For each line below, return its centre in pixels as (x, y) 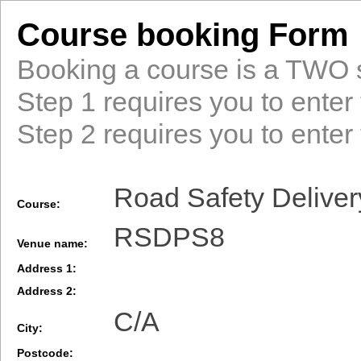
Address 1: (47, 268)
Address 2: (47, 291)
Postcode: (45, 353)
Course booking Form (183, 35)
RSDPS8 (169, 237)
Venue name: (52, 244)
